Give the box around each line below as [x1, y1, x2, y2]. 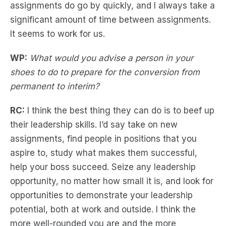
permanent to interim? [10, 81, 99, 91]
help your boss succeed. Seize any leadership [10, 162, 196, 172]
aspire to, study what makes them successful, [10, 148, 197, 158]
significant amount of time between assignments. [10, 15, 211, 25]
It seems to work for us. [10, 29, 105, 39]
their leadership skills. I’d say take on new [10, 120, 178, 130]
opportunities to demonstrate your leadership [10, 190, 193, 200]
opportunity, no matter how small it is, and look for [10, 176, 213, 186]
